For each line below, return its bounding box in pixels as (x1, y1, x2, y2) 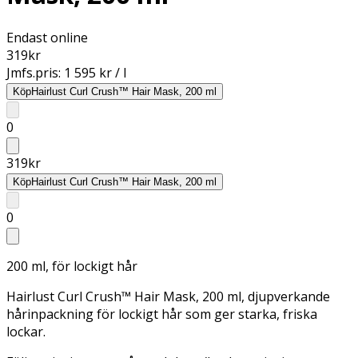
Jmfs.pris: (6, 63, 64, 82)
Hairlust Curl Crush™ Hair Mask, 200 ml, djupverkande (6, 287, 330, 305)
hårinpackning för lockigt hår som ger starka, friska (6, 304, 317, 323)
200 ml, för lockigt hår (6, 257, 137, 275)
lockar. (6, 322, 46, 340)
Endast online (6, 28, 88, 46)
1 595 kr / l (64, 63, 126, 82)
